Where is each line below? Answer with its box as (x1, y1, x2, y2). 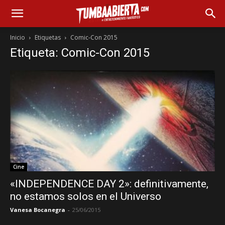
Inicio (10, 33, 25, 42)
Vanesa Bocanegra (10, 206, 65, 214)
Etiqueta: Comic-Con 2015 (10, 46, 150, 60)
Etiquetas (35, 33, 61, 42)
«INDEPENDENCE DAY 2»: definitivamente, (10, 178, 208, 190)
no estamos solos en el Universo (10, 190, 161, 203)
